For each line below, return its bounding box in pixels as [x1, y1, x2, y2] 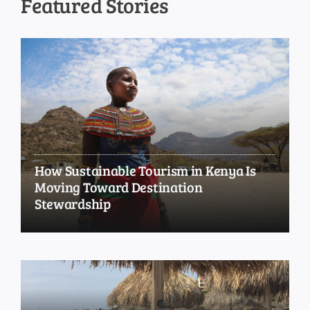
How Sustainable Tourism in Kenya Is [34, 161, 256, 181]
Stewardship [34, 194, 111, 214]
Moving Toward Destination [34, 177, 203, 197]
